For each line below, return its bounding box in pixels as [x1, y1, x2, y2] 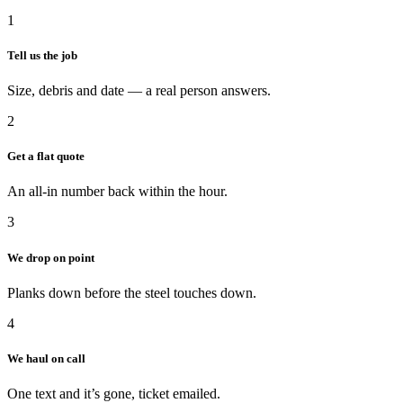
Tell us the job [7, 48, 77, 62]
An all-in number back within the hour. [7, 184, 228, 200]
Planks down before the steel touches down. [7, 284, 256, 300]
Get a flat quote [7, 149, 85, 164]
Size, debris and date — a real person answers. [7, 83, 271, 99]
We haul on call [7, 351, 85, 365]
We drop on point [7, 250, 94, 264]
